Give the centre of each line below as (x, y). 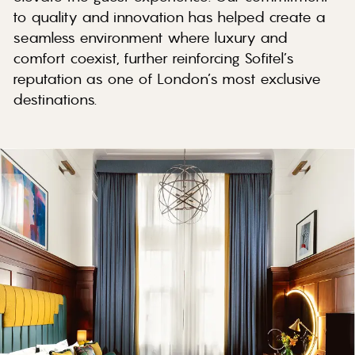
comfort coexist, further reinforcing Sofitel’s (153, 58)
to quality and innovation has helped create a (169, 17)
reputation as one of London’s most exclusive (167, 78)
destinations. (55, 99)
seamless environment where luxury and (150, 37)
